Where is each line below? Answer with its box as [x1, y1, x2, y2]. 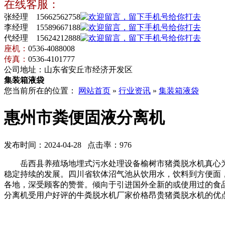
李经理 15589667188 [4, 23, 80, 32]
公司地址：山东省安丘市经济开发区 [4, 65, 133, 74]
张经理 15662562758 [4, 13, 80, 21]
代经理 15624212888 [4, 34, 80, 42]
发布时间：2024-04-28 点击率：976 [4, 140, 132, 149]
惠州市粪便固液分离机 [4, 108, 165, 127]
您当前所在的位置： [4, 86, 78, 95]
